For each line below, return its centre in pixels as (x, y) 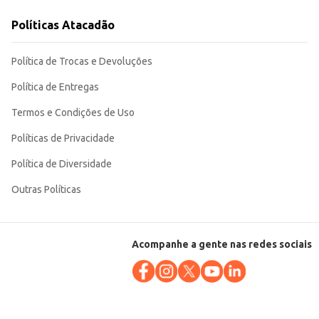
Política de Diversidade (62, 164)
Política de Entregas (55, 87)
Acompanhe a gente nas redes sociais (222, 245)
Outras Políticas (46, 190)
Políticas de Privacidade (63, 138)
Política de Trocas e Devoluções (82, 62)
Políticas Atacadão (63, 25)
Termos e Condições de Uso (73, 113)
